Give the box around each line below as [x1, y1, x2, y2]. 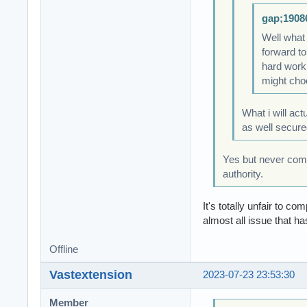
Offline [49, 243, 78, 255]
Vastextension [49, 267, 132, 282]
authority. [222, 168, 263, 180]
